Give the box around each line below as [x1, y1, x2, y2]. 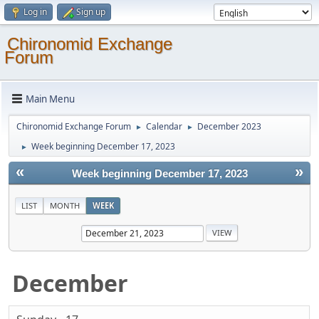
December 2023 [197, 120, 261, 132]
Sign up [76, 6, 105, 18]
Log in [23, 6, 47, 18]
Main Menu [26, 92, 75, 105]
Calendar [146, 120, 182, 132]
